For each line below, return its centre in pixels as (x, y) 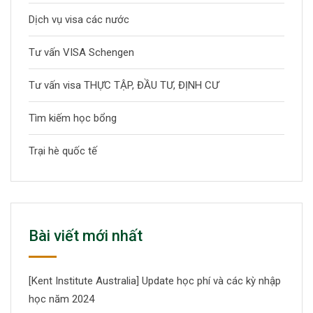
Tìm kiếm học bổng (73, 118)
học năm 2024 (61, 299)
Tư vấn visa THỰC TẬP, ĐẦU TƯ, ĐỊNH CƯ (124, 85)
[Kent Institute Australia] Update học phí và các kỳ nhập (155, 281)
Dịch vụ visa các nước (79, 19)
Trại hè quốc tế (63, 151)
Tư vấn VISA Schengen (81, 52)
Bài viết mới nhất (86, 235)
